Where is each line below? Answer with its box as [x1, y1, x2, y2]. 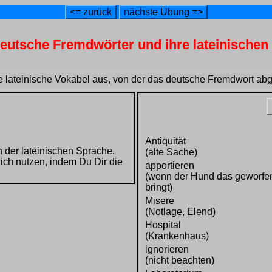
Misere [144, 195, 174, 206]
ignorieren [144, 244, 189, 255]
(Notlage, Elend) [144, 206, 216, 217]
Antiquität [144, 136, 186, 147]
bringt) [144, 182, 172, 193]
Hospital [144, 220, 181, 231]
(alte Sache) [144, 147, 197, 158]
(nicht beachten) [144, 255, 214, 266]
